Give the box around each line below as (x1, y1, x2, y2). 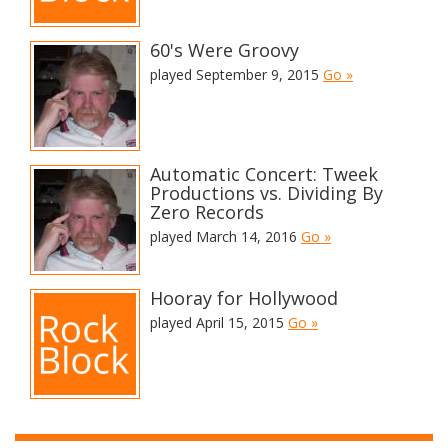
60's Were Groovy (150, 38, 299, 62)
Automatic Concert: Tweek (150, 162, 378, 186)
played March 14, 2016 (150, 227, 301, 246)
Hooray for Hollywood (150, 286, 338, 310)
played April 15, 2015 (150, 313, 288, 332)
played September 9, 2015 (150, 65, 323, 84)
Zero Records (150, 200, 264, 224)
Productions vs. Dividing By (150, 181, 383, 205)
